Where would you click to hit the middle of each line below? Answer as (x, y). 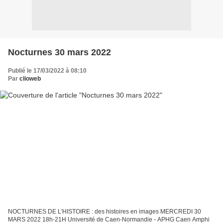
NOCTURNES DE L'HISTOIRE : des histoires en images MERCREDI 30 (105, 212)
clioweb (30, 78)
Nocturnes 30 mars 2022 (59, 52)
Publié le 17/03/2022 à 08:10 (47, 70)
